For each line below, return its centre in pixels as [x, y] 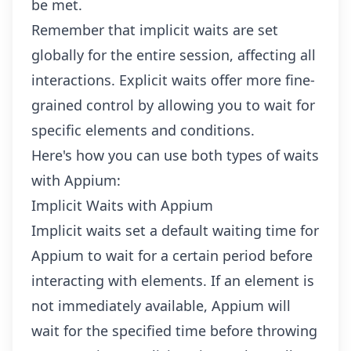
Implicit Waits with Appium [122, 205]
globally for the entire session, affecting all [174, 55]
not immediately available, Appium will [161, 306]
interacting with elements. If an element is [173, 280]
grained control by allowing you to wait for [173, 105]
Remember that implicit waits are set [155, 30]
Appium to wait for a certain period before [172, 255]
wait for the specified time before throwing [174, 331]
